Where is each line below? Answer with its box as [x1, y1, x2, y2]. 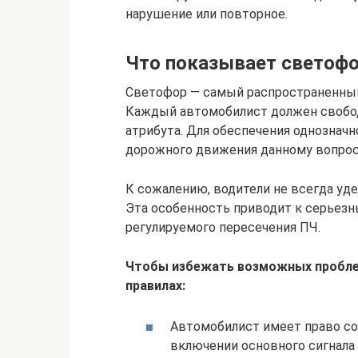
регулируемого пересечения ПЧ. [125, 219, 320, 235]
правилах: [125, 277, 185, 293]
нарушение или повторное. [125, 6, 288, 22]
